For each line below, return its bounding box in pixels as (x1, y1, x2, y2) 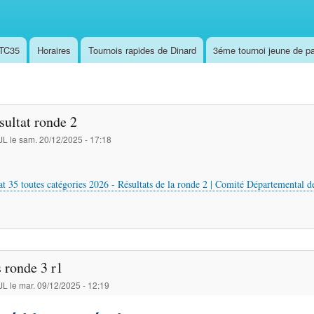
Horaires (36, 43, 71, 57)
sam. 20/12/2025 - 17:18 (18, 133, 111, 146)
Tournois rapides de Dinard (88, 43, 196, 57)
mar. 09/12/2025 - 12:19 (18, 278, 109, 291)
